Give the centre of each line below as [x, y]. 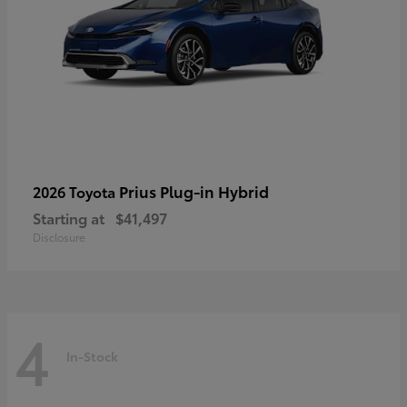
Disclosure [59, 236]
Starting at [69, 217]
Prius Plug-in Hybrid [194, 190]
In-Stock [92, 357]
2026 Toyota [76, 191]
